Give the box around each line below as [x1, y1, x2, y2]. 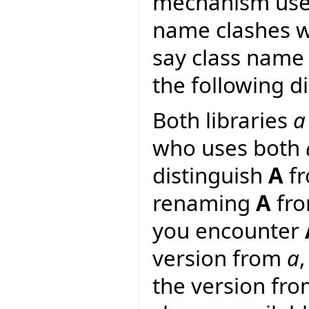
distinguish [152, 161, 268, 190]
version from [152, 243, 287, 273]
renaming [152, 188, 256, 218]
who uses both [152, 133, 306, 163]
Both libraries [152, 106, 293, 135]
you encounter [152, 216, 305, 246]
